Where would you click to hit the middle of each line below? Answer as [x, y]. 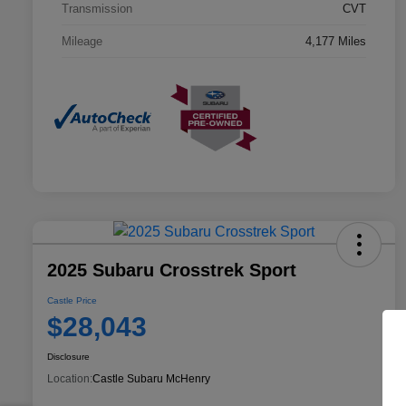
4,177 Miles [336, 41]
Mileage [82, 41]
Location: [70, 379]
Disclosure [68, 357]
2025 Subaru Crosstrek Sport [172, 271]
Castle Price [72, 301]
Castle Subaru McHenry [151, 379]
